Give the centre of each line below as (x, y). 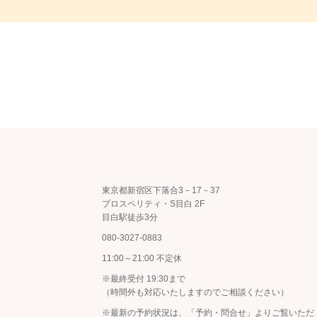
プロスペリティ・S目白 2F (153, 203)
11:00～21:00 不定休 (142, 258)
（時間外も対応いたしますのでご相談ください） (195, 292)
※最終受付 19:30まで (144, 278)
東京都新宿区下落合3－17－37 (161, 190)
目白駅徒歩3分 (130, 217)
